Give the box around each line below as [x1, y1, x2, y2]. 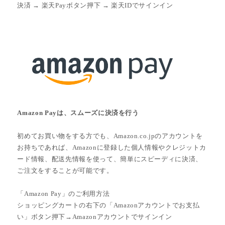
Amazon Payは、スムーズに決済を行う [17, 109, 139, 117]
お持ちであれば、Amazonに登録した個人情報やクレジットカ [17, 144, 206, 151]
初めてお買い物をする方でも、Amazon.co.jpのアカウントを [17, 132, 203, 140]
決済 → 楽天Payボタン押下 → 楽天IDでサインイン [17, 2, 173, 9]
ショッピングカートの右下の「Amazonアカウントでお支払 [17, 201, 200, 209]
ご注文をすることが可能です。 [17, 167, 114, 174]
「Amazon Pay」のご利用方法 [17, 189, 110, 197]
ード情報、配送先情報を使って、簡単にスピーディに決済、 [17, 155, 203, 163]
